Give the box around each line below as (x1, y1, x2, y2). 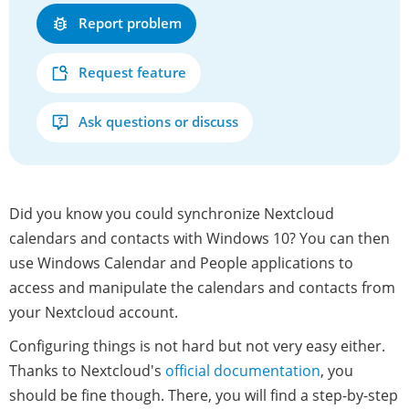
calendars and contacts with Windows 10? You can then (9, 227, 390, 248)
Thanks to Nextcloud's (9, 360, 165, 381)
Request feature (79, 63, 186, 82)
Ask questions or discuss (79, 112, 238, 131)
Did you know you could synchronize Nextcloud (9, 203, 334, 224)
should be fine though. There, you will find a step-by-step (9, 384, 398, 405)
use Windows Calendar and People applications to (9, 252, 353, 273)
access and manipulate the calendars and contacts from (9, 277, 395, 298)
